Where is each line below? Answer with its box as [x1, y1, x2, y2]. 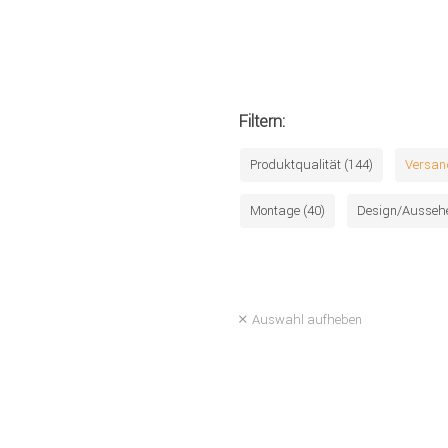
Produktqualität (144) [250, 155, 373, 173]
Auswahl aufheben [252, 310, 362, 328]
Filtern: [239, 110, 285, 131]
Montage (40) [250, 201, 325, 219]
